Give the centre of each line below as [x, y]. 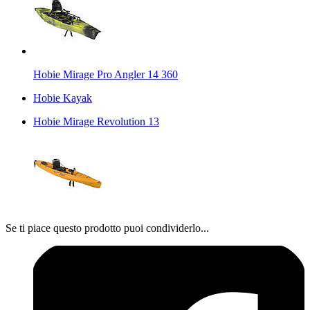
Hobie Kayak [63, 98]
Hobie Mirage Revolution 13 [96, 121]
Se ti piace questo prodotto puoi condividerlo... [107, 228]
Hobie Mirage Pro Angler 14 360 [106, 74]
